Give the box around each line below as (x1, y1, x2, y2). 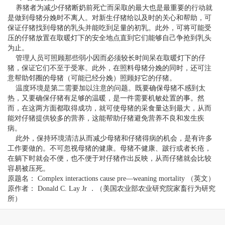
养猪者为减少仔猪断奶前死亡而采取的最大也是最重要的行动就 (8, 4, 212, 12)
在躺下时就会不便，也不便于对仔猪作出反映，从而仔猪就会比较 (8, 155, 211, 163)
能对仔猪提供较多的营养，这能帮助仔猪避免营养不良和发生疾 (8, 115, 204, 123)
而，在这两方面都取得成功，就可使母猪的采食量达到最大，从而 (8, 104, 211, 113)
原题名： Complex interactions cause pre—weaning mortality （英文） (8, 175, 215, 183)
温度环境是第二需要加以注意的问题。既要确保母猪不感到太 (8, 84, 205, 92)
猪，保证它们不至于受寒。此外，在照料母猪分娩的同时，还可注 (8, 64, 211, 72)
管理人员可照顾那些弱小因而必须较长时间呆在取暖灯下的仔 (8, 54, 205, 62)
